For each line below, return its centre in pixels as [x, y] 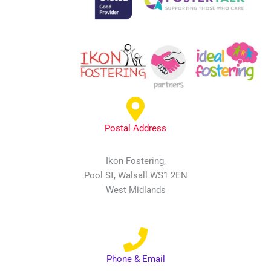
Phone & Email [135, 259]
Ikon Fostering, [135, 161]
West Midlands [135, 190]
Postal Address [135, 129]
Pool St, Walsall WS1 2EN [135, 176]
